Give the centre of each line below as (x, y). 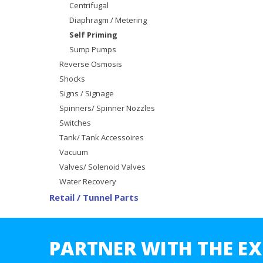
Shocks (72, 78)
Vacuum (73, 152)
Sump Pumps (92, 49)
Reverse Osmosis (90, 64)
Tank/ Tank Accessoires (101, 137)
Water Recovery (87, 181)
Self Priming (93, 34)
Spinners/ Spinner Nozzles (107, 108)
